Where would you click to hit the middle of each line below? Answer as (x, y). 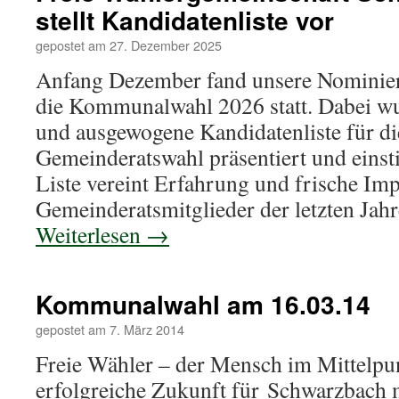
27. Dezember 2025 (166, 45)
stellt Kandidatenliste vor (185, 20)
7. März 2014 (147, 329)
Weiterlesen (91, 234)
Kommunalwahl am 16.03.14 (203, 304)
